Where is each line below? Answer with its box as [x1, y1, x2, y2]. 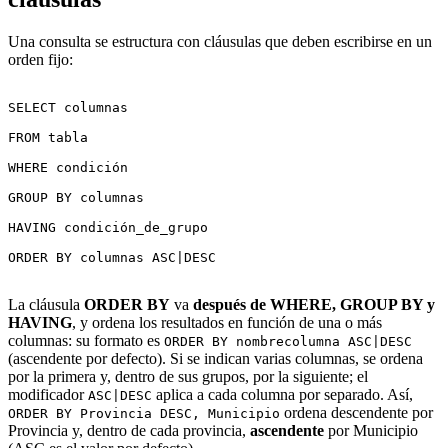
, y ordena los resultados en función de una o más [72, 314, 382, 332]
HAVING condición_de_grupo [8, 220, 208, 236]
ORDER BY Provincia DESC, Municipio [8, 406, 280, 422]
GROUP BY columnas [8, 190, 144, 206]
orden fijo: [8, 51, 73, 69]
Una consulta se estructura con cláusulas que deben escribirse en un [8, 33, 432, 51]
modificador [8, 386, 88, 404]
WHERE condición [8, 160, 128, 176]
